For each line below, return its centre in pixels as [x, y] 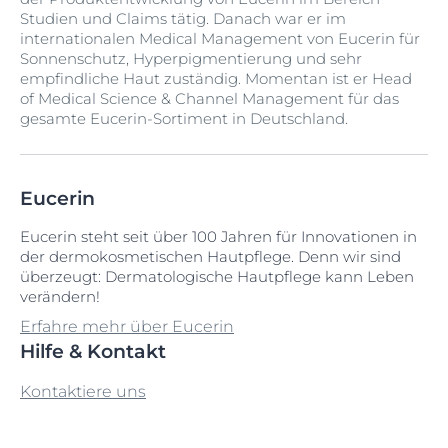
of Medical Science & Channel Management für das [209, 98]
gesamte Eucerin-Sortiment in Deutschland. [184, 118]
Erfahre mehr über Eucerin [127, 326]
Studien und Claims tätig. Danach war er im [183, 18]
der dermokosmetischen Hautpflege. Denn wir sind [210, 256]
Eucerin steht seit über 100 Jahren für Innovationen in [218, 236]
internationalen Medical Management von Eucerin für [220, 38]
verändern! [60, 296]
